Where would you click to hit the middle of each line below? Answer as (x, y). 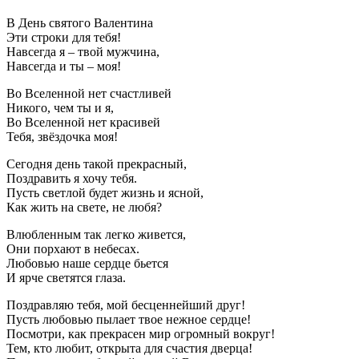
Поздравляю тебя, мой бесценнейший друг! (126, 305)
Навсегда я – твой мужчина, (83, 51)
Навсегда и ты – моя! (64, 66)
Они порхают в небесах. (73, 248)
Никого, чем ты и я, (60, 107)
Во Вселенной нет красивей (83, 122)
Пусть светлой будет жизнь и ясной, (105, 192)
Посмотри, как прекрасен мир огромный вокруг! (141, 333)
